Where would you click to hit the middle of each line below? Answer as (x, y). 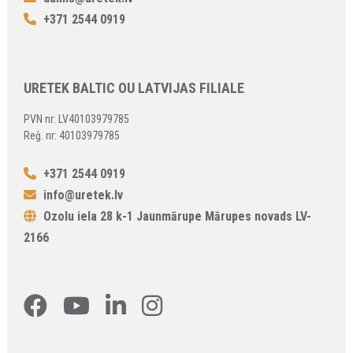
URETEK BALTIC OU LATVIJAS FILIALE (134, 88)
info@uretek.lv (84, 195)
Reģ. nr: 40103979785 (72, 136)
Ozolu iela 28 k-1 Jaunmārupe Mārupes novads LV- (176, 217)
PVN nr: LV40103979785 (77, 119)
